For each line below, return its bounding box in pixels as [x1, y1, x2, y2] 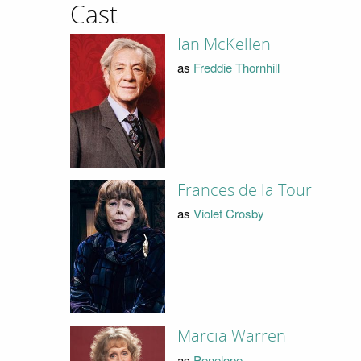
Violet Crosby [193, 205, 265, 222]
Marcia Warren [177, 326, 287, 346]
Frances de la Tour [177, 180, 313, 200]
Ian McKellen [177, 34, 272, 54]
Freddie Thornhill [193, 59, 280, 77]
